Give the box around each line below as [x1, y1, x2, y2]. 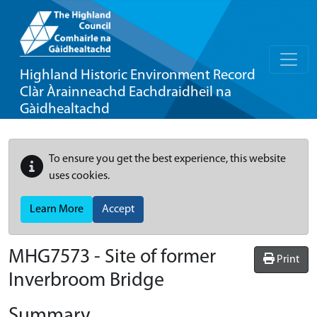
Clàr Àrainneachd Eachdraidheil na [20, 85, 231, 100]
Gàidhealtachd [20, 102, 110, 117]
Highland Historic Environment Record [20, 68, 255, 83]
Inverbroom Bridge [8, 271, 164, 291]
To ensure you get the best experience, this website [49, 154, 286, 165]
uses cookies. [49, 171, 110, 182]
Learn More [30, 204, 83, 215]
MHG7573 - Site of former [8, 248, 216, 267]
